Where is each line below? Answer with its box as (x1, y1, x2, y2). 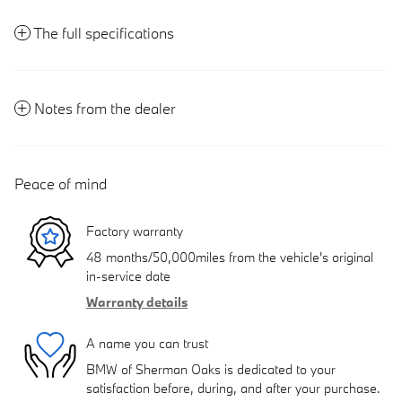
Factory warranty (86, 222, 183, 240)
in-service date (86, 267, 170, 285)
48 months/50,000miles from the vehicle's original (86, 249, 373, 267)
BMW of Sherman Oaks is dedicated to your (86, 361, 336, 379)
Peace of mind (14, 174, 107, 194)
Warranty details (86, 293, 188, 311)
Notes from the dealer (34, 99, 176, 118)
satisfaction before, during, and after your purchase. (86, 380, 380, 398)
